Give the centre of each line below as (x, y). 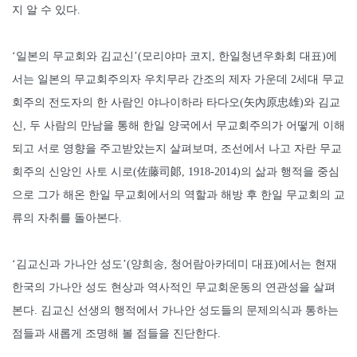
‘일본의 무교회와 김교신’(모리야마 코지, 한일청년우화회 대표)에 (175, 57)
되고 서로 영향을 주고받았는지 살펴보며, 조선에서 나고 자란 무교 (177, 149)
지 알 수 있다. (46, 10)
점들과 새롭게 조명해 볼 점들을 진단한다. (116, 334)
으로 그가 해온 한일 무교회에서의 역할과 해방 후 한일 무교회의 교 (178, 195)
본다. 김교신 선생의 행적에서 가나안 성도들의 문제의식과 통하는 (175, 311)
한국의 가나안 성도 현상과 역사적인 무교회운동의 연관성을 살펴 (174, 288)
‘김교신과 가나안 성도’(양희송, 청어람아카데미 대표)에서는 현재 (175, 265)
